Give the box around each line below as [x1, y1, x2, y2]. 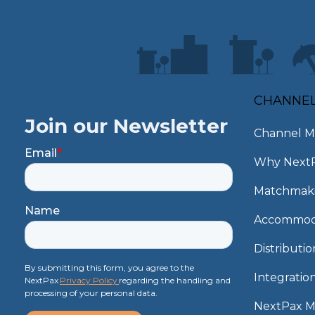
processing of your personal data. [25, 288, 157, 299]
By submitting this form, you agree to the [25, 262, 194, 274]
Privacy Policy [60, 275, 119, 286]
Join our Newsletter [25, 114, 228, 139]
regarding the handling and [119, 275, 231, 286]
